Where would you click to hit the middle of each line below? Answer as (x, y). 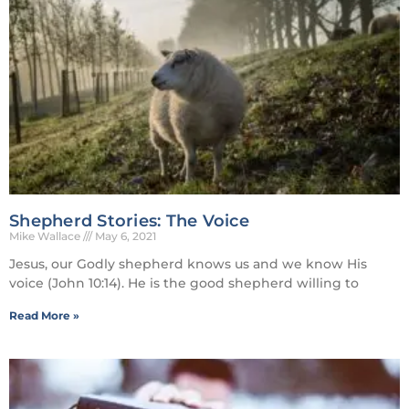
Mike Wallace (46, 236)
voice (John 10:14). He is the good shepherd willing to (184, 283)
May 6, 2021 (124, 236)
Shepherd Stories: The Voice (129, 220)
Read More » (44, 315)
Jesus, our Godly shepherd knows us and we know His (188, 263)
